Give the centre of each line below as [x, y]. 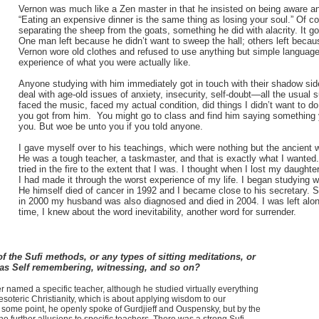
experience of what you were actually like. [105, 62]
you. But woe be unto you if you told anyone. [111, 126]
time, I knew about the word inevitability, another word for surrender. [157, 212]
